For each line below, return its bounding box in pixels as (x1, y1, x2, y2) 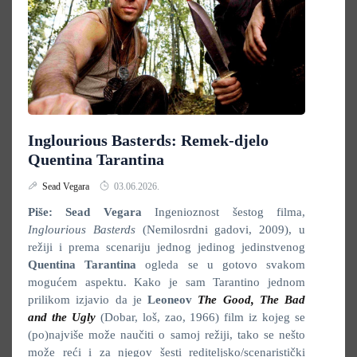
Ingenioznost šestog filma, (141, 206, 306, 218)
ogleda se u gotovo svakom (136, 258, 306, 271)
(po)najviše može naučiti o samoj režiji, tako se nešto (28, 328, 305, 341)
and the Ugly (28, 311, 96, 324)
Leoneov (147, 293, 198, 306)
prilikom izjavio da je (28, 293, 147, 306)
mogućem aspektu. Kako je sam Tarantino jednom (28, 276, 305, 288)
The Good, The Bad (198, 293, 305, 306)
